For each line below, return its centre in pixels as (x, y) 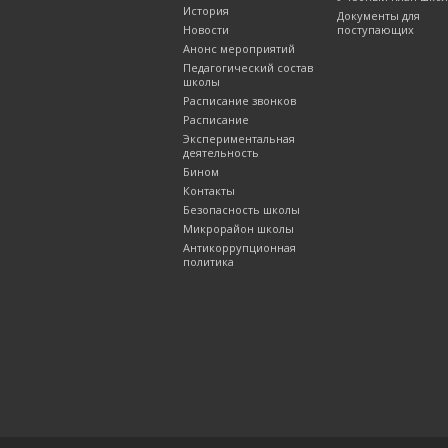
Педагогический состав (248, 68)
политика (208, 262)
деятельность (221, 153)
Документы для (378, 16)
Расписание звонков (239, 101)
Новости (206, 30)
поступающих (375, 30)
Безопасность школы (241, 210)
